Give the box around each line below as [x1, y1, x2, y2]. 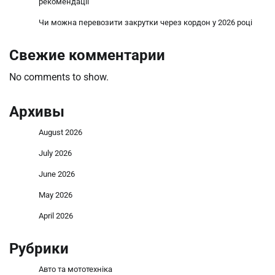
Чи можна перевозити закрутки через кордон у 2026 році [39, 17, 252, 27]
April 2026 [39, 211, 73, 220]
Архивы [9, 103, 64, 120]
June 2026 [39, 169, 75, 179]
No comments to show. [9, 71, 109, 83]
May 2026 [39, 190, 72, 199]
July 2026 [39, 148, 72, 158]
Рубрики [9, 239, 69, 257]
